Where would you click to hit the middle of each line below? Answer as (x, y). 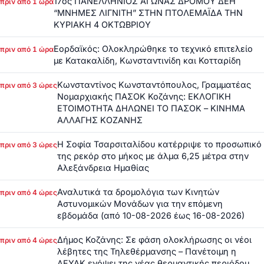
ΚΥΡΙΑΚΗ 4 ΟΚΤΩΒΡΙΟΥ (102, 25)
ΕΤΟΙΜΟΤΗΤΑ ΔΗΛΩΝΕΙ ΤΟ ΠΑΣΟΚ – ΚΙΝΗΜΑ (151, 108)
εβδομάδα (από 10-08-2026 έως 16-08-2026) (151, 216)
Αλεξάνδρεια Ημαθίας (103, 168)
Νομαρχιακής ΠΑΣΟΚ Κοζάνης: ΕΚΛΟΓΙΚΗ (144, 97)
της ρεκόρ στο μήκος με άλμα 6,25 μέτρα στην (153, 156)
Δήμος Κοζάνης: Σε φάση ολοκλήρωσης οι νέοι (154, 240)
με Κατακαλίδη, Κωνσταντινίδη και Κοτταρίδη (147, 61)
